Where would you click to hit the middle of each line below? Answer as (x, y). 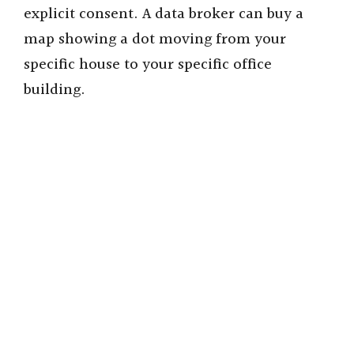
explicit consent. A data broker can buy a (164, 14)
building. (55, 90)
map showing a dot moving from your (155, 39)
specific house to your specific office (148, 64)
